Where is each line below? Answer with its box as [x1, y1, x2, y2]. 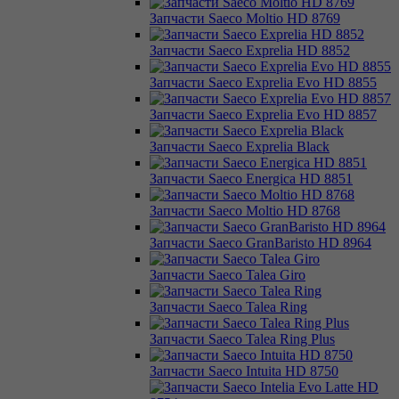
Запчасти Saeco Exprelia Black [150, 138, 330, 154]
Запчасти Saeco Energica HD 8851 [150, 170, 353, 186]
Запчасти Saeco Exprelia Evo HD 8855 [150, 74, 377, 90]
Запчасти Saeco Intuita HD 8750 [150, 362, 338, 379]
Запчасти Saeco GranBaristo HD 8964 [150, 234, 371, 250]
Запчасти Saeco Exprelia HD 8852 [150, 42, 350, 58]
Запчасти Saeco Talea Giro [150, 266, 305, 282]
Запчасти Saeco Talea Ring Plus [150, 330, 335, 346]
